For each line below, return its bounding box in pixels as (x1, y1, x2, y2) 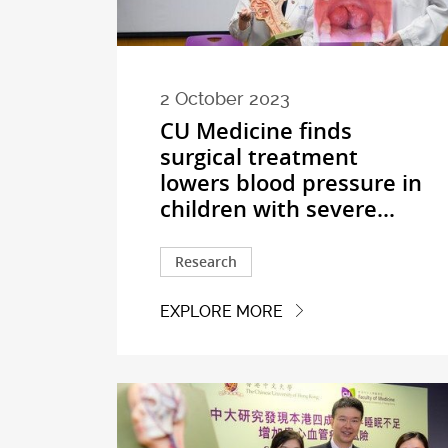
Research (175, 252, 238, 272)
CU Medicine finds (160, 116, 353, 147)
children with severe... (160, 194, 396, 225)
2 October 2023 (160, 88, 291, 111)
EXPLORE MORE (160, 301, 284, 321)
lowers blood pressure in (160, 168, 423, 199)
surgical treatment (160, 142, 359, 173)
